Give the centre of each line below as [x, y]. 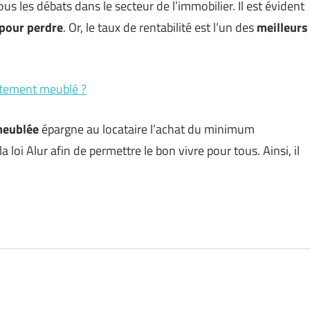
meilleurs [282, 28]
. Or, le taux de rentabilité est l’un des [160, 28]
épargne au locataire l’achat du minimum [147, 129]
